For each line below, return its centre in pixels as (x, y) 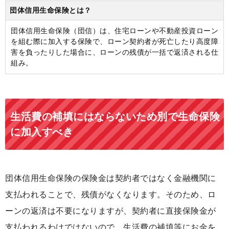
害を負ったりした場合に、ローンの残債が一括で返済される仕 (114, 52)
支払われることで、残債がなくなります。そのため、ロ (111, 194)
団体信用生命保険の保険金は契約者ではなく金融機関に (111, 178)
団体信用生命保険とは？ (51, 10)
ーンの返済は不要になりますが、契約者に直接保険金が (111, 211)
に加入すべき (42, 132)
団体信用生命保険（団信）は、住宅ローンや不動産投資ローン (114, 30)
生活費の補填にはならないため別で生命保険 (115, 116)
